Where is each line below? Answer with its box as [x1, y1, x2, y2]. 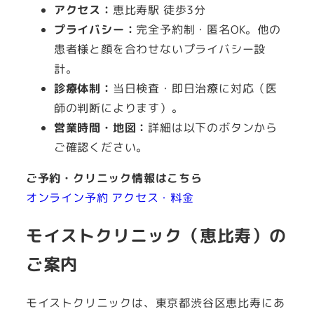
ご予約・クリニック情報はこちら [25, 170, 203, 186]
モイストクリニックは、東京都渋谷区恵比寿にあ [25, 294, 285, 310]
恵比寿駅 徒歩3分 [112, 1, 206, 18]
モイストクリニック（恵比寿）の [25, 223, 287, 247]
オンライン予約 [25, 189, 109, 205]
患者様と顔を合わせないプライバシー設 [53, 41, 266, 57]
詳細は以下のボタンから [148, 119, 278, 135]
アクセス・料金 [111, 189, 194, 205]
